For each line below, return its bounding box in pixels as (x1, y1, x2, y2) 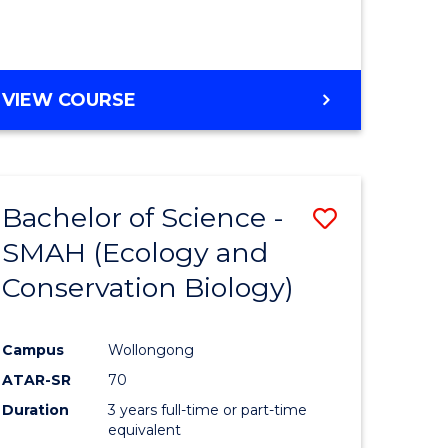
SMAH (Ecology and (2, 235, 269, 269)
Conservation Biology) (2, 270, 295, 304)
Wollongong (108, 340, 195, 359)
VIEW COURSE (2, 88, 137, 111)
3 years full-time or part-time (108, 400, 308, 419)
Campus (2, 340, 65, 359)
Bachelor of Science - (2, 200, 285, 234)
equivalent (108, 420, 182, 439)
